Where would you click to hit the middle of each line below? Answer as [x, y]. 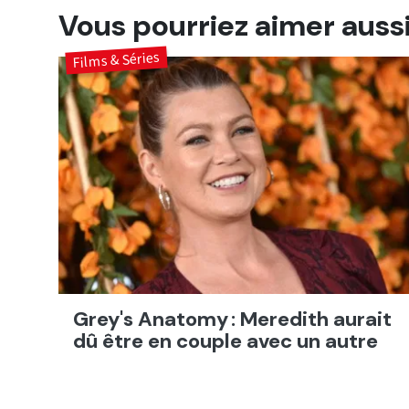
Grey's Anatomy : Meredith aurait [232, 319]
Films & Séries [116, 60]
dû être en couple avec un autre [225, 341]
